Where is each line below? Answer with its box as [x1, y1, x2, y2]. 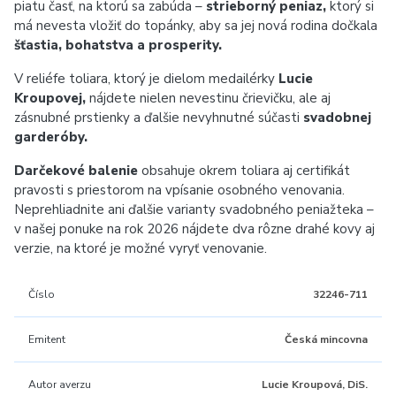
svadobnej [303, 109, 371, 126]
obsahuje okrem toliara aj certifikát [138, 162, 350, 179]
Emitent [28, 332, 65, 346]
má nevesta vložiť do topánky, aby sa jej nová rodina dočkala [14, 17, 377, 34]
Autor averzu [28, 377, 91, 392]
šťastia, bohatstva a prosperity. [14, 36, 222, 54]
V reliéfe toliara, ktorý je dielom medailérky [14, 70, 278, 88]
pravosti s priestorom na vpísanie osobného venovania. [14, 181, 345, 199]
